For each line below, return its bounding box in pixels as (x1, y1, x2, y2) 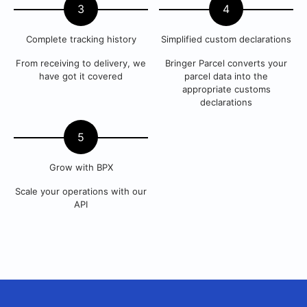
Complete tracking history (25, 34, 136, 45)
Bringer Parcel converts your (165, 58, 287, 69)
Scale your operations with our (15, 186, 147, 197)
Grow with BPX (49, 162, 113, 173)
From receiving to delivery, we (16, 58, 146, 69)
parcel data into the (184, 71, 268, 82)
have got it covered (39, 71, 123, 82)
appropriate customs (182, 84, 271, 95)
